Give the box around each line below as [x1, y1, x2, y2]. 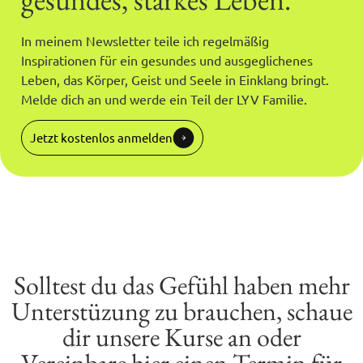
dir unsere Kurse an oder [62, 320, 301, 355]
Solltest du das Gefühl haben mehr [13, 268, 350, 303]
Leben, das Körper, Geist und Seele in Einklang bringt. [21, 71, 329, 88]
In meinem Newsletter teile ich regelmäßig [21, 32, 269, 49]
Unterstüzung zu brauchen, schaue [11, 294, 352, 329]
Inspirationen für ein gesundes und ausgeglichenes [21, 52, 313, 68]
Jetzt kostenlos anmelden [30, 130, 173, 146]
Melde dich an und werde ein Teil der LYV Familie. [21, 91, 307, 107]
